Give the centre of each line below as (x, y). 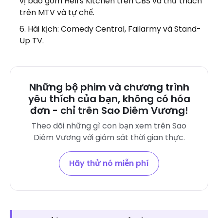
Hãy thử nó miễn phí (109, 163)
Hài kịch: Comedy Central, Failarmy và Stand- (114, 29)
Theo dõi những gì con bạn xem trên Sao (109, 126)
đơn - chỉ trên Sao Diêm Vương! (109, 110)
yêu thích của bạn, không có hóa (109, 99)
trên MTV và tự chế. (57, 12)
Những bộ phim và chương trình (109, 87)
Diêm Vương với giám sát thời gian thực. (109, 137)
